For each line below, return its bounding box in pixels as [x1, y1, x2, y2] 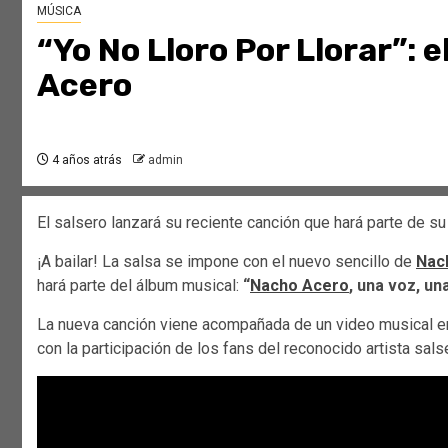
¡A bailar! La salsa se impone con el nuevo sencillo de [37, 251, 416, 271]
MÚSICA [37, 3, 81, 18]
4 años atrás [49, 152, 122, 167]
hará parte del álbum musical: [37, 275, 239, 295]
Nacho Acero [250, 275, 349, 295]
